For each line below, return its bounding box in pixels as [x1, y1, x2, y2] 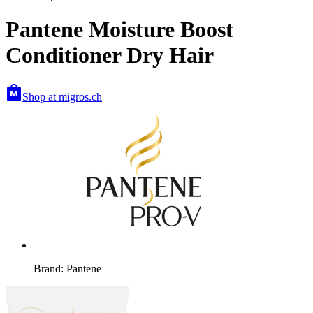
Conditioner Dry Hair [6, 43, 214, 68]
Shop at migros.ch [22, 90, 102, 103]
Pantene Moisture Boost [6, 17, 233, 43]
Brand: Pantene [34, 262, 101, 275]
